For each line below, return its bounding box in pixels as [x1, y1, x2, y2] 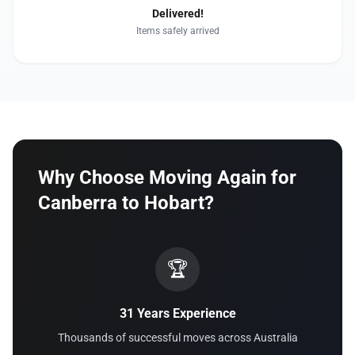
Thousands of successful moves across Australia [57, 331, 298, 344]
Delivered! [151, 7, 204, 20]
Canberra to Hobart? [38, 192, 214, 214]
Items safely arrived [136, 25, 219, 36]
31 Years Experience [119, 306, 236, 321]
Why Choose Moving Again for [38, 166, 296, 189]
